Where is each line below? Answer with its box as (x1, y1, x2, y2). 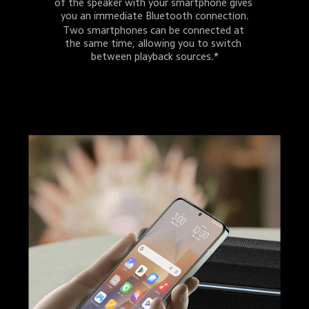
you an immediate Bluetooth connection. (60, 10, 249, 21)
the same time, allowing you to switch (65, 38, 244, 49)
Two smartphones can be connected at (62, 25, 247, 36)
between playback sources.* (90, 51, 219, 62)
